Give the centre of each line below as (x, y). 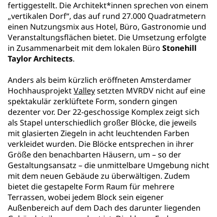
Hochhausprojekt (41, 91)
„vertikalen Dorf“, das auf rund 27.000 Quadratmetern (107, 16)
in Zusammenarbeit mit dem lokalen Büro (85, 48)
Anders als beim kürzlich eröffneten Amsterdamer (100, 80)
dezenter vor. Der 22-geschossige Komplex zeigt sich (104, 112)
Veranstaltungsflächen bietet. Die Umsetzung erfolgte (107, 37)
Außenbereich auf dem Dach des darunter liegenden (104, 208)
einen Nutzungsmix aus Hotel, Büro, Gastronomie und (107, 27)
